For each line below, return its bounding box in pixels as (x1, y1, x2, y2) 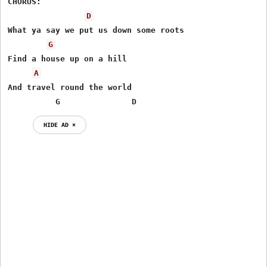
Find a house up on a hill (8, 54, 128, 63)
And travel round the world (8, 82, 132, 92)
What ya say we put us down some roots (8, 25, 185, 35)
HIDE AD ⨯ (44, 120, 76, 128)
